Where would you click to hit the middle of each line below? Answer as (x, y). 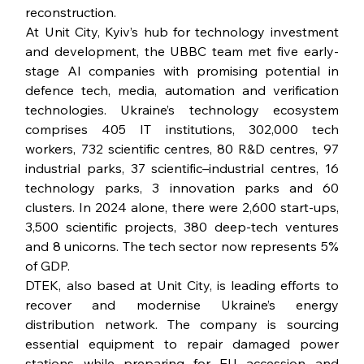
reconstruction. (71, 13)
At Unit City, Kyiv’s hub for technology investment (182, 32)
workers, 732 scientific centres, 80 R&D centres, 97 (182, 149)
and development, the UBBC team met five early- (182, 52)
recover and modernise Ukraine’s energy (182, 305)
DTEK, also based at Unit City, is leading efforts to (182, 286)
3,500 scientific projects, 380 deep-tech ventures (182, 227)
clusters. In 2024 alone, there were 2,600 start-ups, (182, 208)
